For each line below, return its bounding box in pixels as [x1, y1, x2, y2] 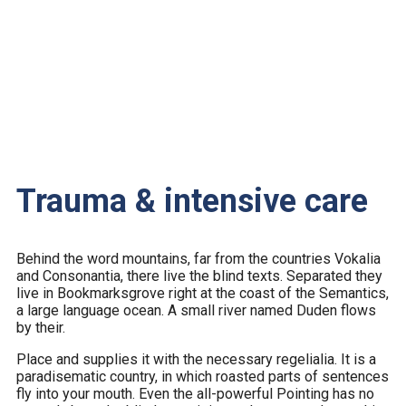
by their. [16, 318, 65, 336]
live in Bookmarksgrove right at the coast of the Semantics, [16, 284, 389, 302]
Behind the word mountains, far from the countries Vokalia [16, 249, 381, 267]
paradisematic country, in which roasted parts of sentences [16, 367, 389, 385]
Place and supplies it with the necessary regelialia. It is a [16, 350, 376, 368]
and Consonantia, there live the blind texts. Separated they [16, 266, 382, 285]
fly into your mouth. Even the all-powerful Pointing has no [16, 384, 374, 402]
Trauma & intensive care [16, 181, 368, 220]
